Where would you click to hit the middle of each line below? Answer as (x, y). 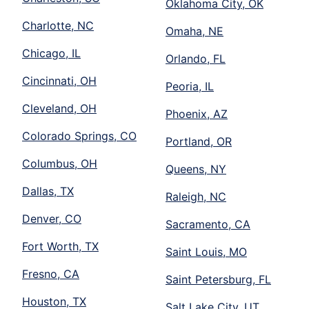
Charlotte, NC (58, 26)
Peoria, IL (190, 87)
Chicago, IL (51, 53)
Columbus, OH (60, 164)
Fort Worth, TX (60, 247)
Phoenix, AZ (197, 114)
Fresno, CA (51, 274)
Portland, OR (199, 142)
